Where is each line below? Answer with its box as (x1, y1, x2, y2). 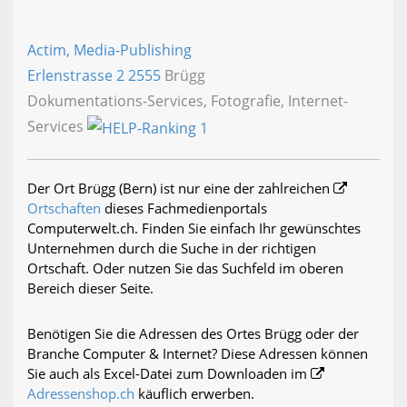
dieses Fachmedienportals (101, 198, 267, 217)
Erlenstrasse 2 (27, 65, 128, 86)
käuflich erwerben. (134, 383, 254, 402)
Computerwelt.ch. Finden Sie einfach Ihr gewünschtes (27, 218, 361, 237)
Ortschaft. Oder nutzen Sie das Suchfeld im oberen (27, 258, 343, 277)
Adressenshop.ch (27, 383, 134, 402)
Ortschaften (27, 198, 101, 217)
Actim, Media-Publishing (27, 40, 192, 61)
